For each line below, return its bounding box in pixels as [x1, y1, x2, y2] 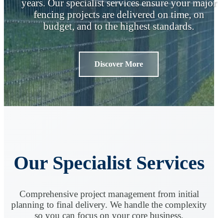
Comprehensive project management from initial [19, 189, 199, 200]
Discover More [94, 59, 143, 68]
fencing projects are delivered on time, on [33, 8, 204, 20]
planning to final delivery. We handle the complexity [11, 200, 207, 210]
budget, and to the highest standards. [43, 20, 194, 32]
